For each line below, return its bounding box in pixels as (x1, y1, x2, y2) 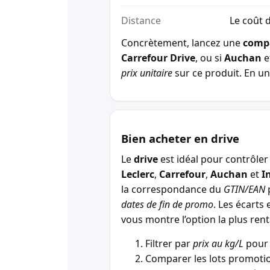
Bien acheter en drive (121, 131, 239, 146)
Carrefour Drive (121, 51, 195, 65)
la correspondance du (121, 183, 224, 196)
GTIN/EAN (224, 183, 265, 196)
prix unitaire (121, 66, 172, 80)
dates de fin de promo (121, 198, 213, 212)
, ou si (195, 51, 224, 65)
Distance (121, 14, 161, 28)
